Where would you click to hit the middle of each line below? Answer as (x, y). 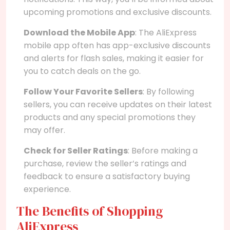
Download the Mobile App (79, 32)
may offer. (44, 130)
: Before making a (163, 150)
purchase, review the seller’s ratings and (105, 163)
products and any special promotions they (110, 117)
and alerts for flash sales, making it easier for (114, 58)
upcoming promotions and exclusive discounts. (118, 12)
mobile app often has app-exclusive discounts (117, 45)
